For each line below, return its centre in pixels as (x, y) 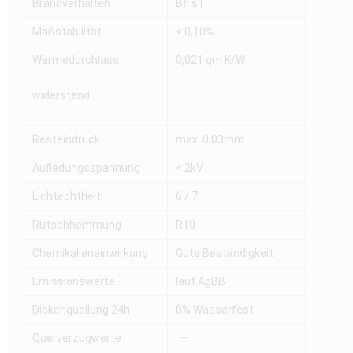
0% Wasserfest (215, 310)
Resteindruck (66, 140)
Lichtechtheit (67, 197)
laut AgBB (201, 282)
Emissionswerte (74, 282)
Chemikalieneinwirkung (90, 253)
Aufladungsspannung (86, 168)
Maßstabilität (67, 32)
